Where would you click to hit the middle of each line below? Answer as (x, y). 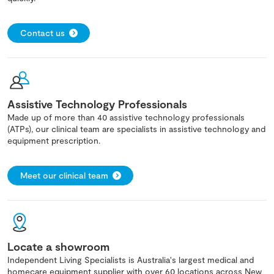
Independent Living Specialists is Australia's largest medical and (131, 260)
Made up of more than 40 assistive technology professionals (126, 117)
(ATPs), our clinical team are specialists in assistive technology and (136, 129)
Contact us (43, 33)
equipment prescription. (54, 141)
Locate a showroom (58, 247)
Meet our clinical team (64, 176)
